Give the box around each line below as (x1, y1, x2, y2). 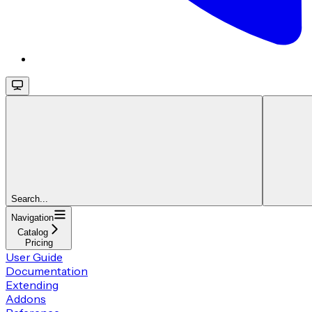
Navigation (11, 212, 54, 223)
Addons (6, 291, 46, 306)
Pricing (24, 237, 53, 248)
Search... (11, 193, 48, 204)
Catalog (17, 226, 48, 237)
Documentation (6, 263, 88, 278)
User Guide (6, 249, 63, 264)
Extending (6, 277, 58, 292)
